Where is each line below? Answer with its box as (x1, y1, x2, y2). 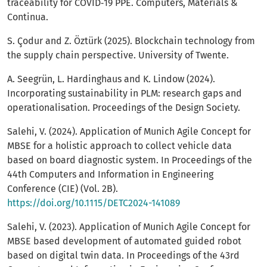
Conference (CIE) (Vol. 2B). (7, 183, 118, 195)
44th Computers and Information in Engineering (7, 169, 213, 181)
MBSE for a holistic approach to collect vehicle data (7, 140, 232, 152)
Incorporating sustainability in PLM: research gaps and (7, 88, 242, 100)
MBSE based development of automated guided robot (7, 235, 241, 247)
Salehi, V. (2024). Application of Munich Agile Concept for (7, 126, 251, 138)
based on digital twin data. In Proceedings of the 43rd (7, 250, 240, 262)
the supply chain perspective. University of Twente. (7, 49, 229, 61)
